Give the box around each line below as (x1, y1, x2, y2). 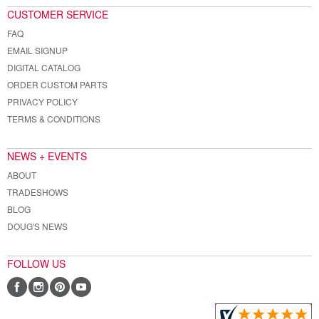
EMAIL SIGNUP (6, 43, 68, 56)
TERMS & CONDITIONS (6, 112, 100, 125)
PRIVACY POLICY (6, 95, 78, 108)
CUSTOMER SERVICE (6, 6, 108, 21)
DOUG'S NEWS (6, 219, 68, 232)
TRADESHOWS (6, 185, 68, 198)
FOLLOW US (6, 256, 66, 271)
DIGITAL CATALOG (6, 61, 80, 73)
